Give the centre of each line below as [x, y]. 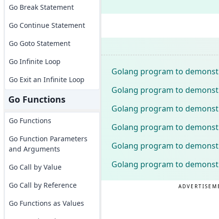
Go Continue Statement [47, 25]
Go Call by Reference [43, 185]
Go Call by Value [35, 167]
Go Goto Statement [39, 43]
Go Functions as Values [46, 203]
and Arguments [34, 149]
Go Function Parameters [48, 139]
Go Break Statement [41, 7]
